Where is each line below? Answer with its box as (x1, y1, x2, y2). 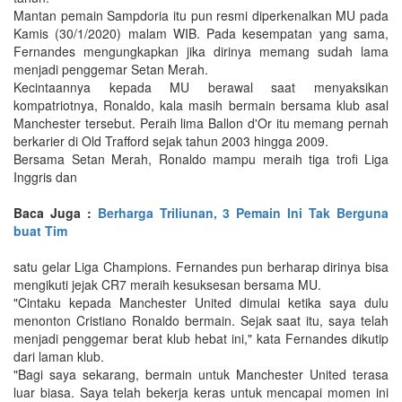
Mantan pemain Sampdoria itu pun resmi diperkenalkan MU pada (13, 5, 389, 24)
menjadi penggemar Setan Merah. (13, 59, 208, 78)
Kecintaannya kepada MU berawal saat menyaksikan (13, 77, 389, 96)
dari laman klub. (13, 346, 104, 365)
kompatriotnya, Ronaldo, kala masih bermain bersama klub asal (13, 95, 389, 114)
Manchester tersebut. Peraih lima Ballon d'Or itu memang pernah (13, 113, 389, 132)
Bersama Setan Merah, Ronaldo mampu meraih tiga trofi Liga (13, 149, 389, 168)
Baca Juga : (13, 203, 98, 222)
